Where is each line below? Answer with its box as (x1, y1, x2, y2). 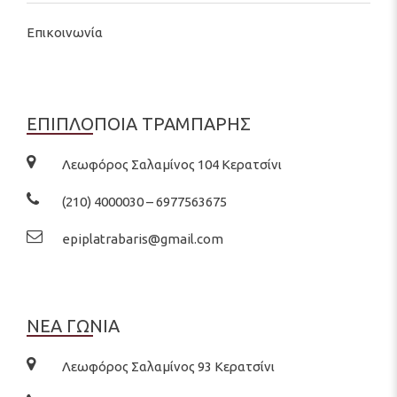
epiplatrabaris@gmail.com (62, 230, 223, 246)
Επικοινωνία (27, 24, 103, 40)
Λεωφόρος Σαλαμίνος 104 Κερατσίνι (62, 156, 282, 172)
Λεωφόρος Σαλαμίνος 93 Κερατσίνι (62, 358, 275, 374)
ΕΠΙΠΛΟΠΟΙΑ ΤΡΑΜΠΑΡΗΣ (27, 113, 251, 135)
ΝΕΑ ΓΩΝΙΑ (27, 315, 120, 337)
